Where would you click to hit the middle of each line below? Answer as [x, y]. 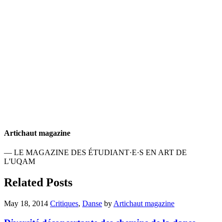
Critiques [64, 204]
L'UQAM [20, 162]
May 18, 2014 [26, 204]
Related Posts [38, 183]
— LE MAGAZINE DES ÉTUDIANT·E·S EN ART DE [95, 153]
